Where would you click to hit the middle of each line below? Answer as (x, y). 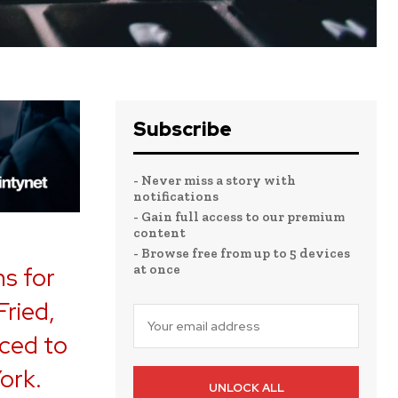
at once (157, 270)
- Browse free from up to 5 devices (242, 254)
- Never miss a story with (215, 181)
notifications (176, 197)
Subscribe (183, 130)
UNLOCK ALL (246, 388)
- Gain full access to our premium (239, 217)
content (159, 233)
